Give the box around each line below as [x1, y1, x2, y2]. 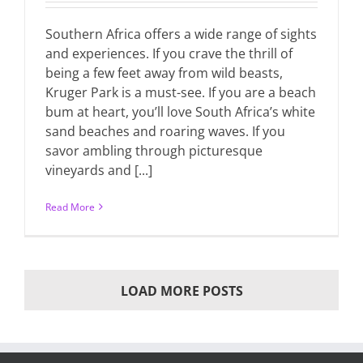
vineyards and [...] [45, 160, 152, 179]
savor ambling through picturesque [45, 141, 263, 160]
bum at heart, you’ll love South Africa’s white [45, 102, 315, 121]
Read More [45, 199, 95, 214]
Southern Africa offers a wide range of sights [45, 24, 317, 43]
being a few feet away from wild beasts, [45, 63, 283, 82]
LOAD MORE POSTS [120, 281, 243, 300]
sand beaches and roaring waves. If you [45, 122, 285, 140]
